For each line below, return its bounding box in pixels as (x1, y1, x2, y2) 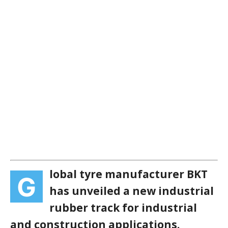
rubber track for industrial (49, 201, 197, 215)
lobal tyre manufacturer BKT (49, 167, 208, 182)
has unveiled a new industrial (49, 184, 214, 198)
